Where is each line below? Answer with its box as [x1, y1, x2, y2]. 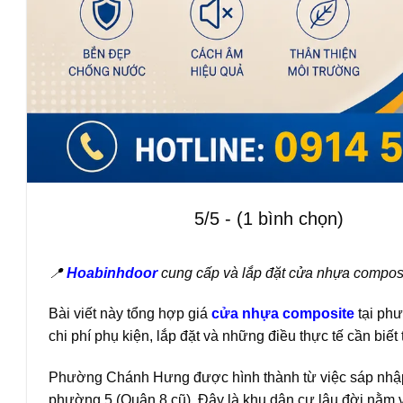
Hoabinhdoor [67, 264, 157, 281]
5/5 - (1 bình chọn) [194, 208, 344, 228]
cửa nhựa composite [211, 306, 354, 322]
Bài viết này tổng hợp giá [49, 306, 211, 322]
